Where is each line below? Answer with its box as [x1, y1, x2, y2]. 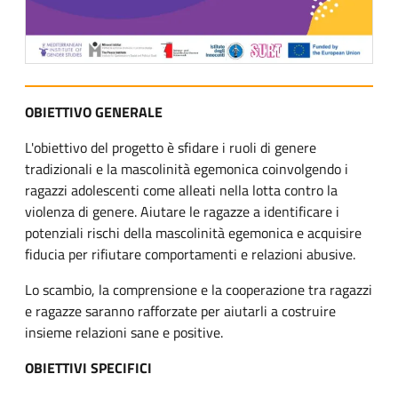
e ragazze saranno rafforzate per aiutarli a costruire [25, 300, 336, 322]
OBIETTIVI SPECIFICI [25, 357, 152, 379]
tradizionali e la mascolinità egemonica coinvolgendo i [25, 158, 348, 180]
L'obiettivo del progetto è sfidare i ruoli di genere [25, 137, 316, 159]
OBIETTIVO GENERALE [25, 101, 163, 123]
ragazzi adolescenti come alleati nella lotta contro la [25, 179, 338, 202]
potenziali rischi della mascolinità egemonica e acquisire [25, 222, 362, 244]
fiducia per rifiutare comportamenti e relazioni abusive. [25, 243, 355, 266]
